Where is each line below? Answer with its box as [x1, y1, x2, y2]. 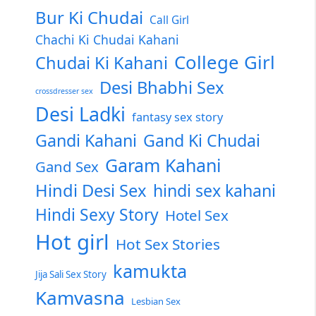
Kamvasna [35, 285, 125, 310]
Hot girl [35, 228, 109, 256]
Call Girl [150, 13, 189, 28]
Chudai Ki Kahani [35, 51, 168, 74]
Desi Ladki [35, 101, 126, 127]
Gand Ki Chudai [143, 129, 260, 152]
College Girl [174, 49, 275, 75]
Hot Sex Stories [116, 234, 220, 254]
